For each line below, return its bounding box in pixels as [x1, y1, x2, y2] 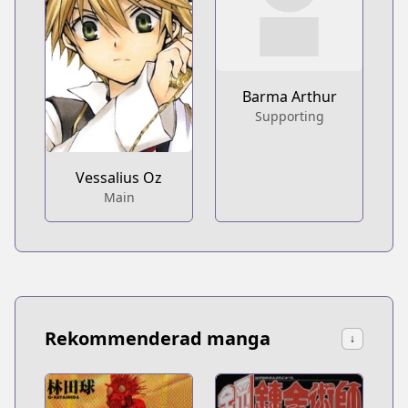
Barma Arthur [241, 86, 337, 107]
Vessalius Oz [76, 168, 162, 189]
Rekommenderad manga [45, 326, 270, 352]
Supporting [254, 107, 324, 125]
